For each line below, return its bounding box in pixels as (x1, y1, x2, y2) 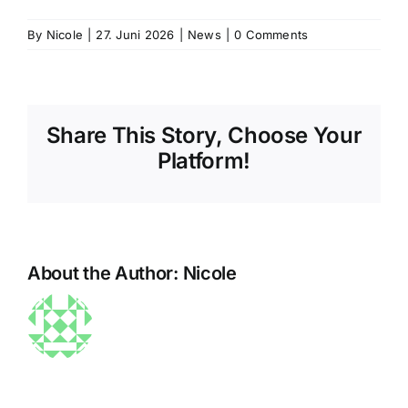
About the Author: (27, 261, 183, 284)
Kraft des (102, 363, 195, 391)
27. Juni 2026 (96, 26, 175, 42)
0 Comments (234, 26, 309, 42)
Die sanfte (97, 338, 199, 365)
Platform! (158, 147, 250, 174)
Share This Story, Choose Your (46, 121, 362, 148)
